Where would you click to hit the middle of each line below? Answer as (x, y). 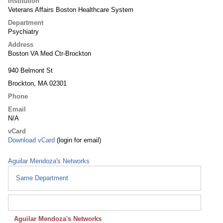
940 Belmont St (30, 70)
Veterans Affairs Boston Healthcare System (71, 10)
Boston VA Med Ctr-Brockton (50, 54)
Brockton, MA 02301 (37, 83)
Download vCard (31, 140)
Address (21, 45)
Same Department (42, 178)
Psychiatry (23, 32)
